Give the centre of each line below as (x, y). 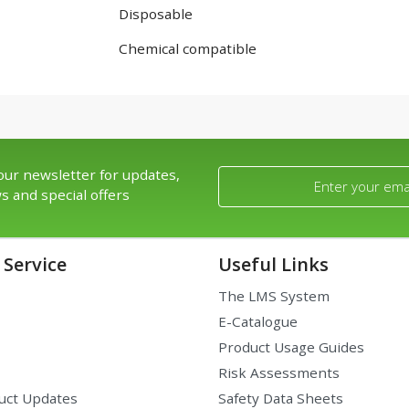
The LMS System (274, 295)
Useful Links (273, 264)
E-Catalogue (258, 321)
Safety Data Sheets (281, 398)
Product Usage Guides (291, 346)
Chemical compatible (187, 48)
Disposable (155, 13)
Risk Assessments (279, 372)
